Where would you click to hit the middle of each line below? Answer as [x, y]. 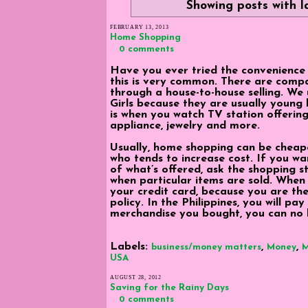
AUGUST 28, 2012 [136, 277]
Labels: [131, 246]
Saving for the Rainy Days [169, 287]
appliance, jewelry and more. [185, 125]
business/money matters [206, 247]
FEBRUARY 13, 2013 [140, 27]
